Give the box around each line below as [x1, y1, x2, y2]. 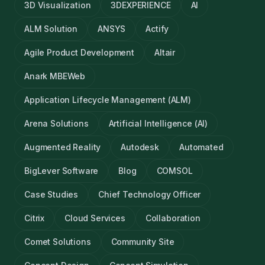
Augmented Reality [24, 142, 101, 152]
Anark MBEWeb [24, 71, 86, 81]
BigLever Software [24, 166, 99, 176]
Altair [154, 47, 176, 57]
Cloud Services [64, 213, 125, 223]
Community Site [111, 237, 174, 247]
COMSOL [156, 166, 193, 176]
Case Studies [24, 189, 79, 199]
